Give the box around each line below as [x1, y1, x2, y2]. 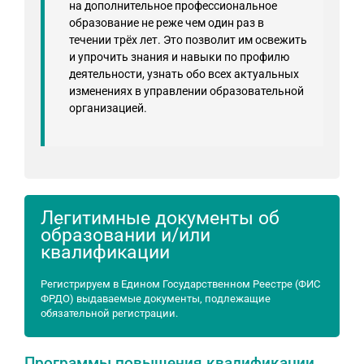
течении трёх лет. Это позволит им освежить [69, 33, 307, 46]
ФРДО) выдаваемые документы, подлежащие [41, 292, 271, 305]
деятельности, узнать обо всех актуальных [69, 67, 299, 80]
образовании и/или [41, 224, 210, 246]
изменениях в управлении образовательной [69, 84, 304, 97]
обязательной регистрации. [41, 307, 178, 319]
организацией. [69, 102, 147, 115]
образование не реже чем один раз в [69, 16, 264, 29]
